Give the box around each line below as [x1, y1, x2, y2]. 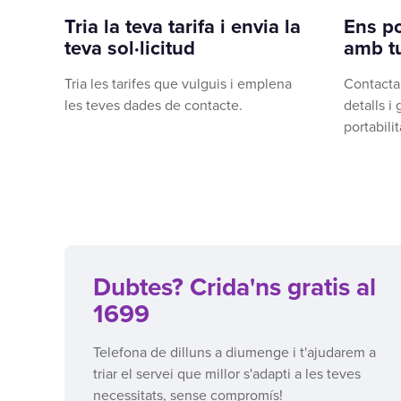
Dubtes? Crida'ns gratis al [93, 271, 376, 303]
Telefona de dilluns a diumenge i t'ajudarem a [93, 343, 376, 362]
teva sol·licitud [64, 36, 195, 60]
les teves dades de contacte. [64, 96, 243, 115]
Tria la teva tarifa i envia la [64, 14, 301, 38]
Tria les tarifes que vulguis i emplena [64, 74, 292, 93]
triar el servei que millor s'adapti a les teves [93, 364, 361, 383]
